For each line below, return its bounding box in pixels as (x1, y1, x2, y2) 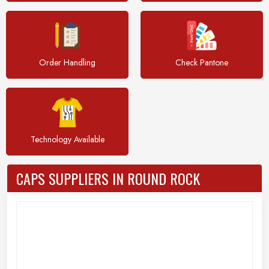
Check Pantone (175, 56, 228, 68)
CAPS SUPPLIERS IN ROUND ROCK (16, 168, 200, 189)
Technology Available (30, 133, 104, 145)
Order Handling (39, 56, 95, 68)
